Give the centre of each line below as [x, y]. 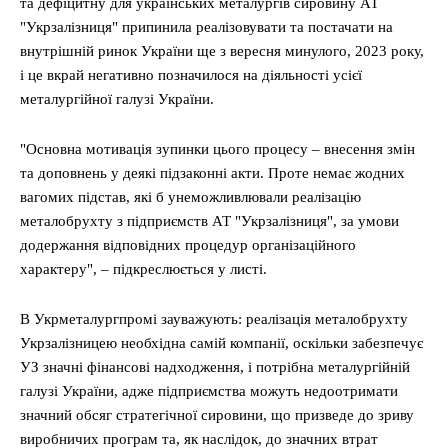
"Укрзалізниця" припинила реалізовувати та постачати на [206, 27]
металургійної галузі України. [117, 99]
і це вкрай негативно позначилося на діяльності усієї [191, 75]
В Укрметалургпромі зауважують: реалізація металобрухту [214, 319]
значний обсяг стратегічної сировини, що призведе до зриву [217, 415]
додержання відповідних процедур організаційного [188, 245]
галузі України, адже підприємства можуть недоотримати [209, 391]
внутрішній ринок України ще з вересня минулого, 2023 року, [222, 51]
